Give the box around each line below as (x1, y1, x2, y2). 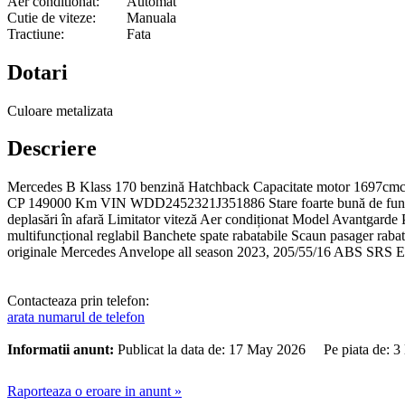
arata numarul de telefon (7, 309, 145, 325)
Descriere (7, 137, 97, 161)
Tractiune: (7, 25, 64, 42)
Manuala (127, 9, 176, 25)
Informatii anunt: (7, 342, 114, 358)
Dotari (7, 60, 68, 84)
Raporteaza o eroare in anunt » (7, 383, 182, 400)
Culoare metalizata (7, 102, 113, 118)
